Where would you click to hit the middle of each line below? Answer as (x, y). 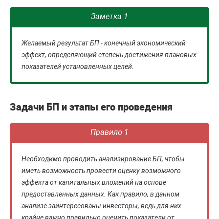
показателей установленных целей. (78, 66)
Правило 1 (109, 132)
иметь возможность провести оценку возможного (101, 171)
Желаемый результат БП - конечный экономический (104, 43)
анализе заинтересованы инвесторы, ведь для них (101, 206)
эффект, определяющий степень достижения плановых (109, 55)
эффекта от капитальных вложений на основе (94, 182)
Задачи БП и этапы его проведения (91, 107)
